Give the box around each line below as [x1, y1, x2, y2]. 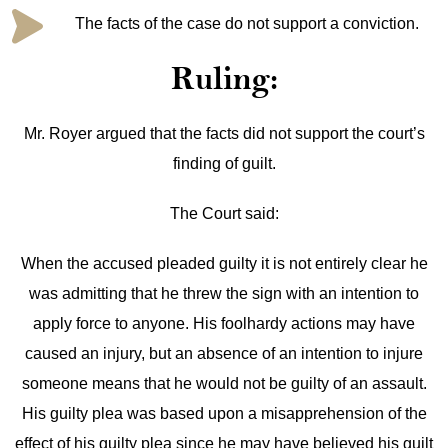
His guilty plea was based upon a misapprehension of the [21, 405, 427, 422]
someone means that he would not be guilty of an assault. [21, 375, 427, 392]
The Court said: [169, 205, 279, 222]
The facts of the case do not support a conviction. [74, 15, 419, 32]
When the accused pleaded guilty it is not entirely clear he [20, 255, 428, 272]
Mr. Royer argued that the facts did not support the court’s [23, 125, 425, 142]
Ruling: [170, 59, 278, 98]
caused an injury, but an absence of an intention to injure [25, 345, 423, 362]
